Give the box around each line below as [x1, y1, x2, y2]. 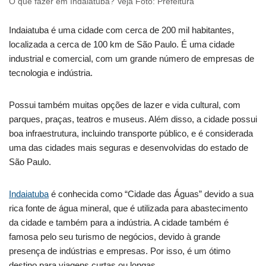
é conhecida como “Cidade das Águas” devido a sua [49, 189, 254, 199]
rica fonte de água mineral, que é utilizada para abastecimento [9, 203, 248, 214]
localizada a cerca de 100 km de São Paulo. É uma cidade [9, 39, 235, 50]
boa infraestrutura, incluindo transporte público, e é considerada [9, 128, 253, 139]
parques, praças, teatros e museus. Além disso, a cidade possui [9, 114, 257, 125]
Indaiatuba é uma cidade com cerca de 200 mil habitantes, [9, 25, 234, 36]
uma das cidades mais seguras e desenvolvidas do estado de [9, 142, 248, 153]
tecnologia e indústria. [9, 68, 93, 78]
